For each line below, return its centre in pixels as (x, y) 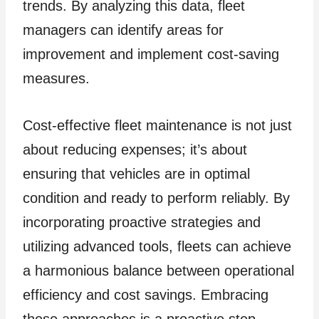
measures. (56, 78)
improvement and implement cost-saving (151, 54)
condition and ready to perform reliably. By (156, 198)
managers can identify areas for (123, 30)
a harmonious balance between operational (158, 270)
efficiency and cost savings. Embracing (146, 294)
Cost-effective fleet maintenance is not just (157, 125)
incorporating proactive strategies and (142, 222)
